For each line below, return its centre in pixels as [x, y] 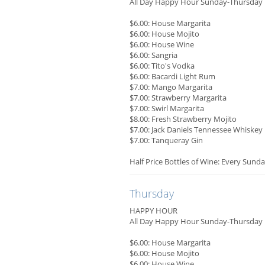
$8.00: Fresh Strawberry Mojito [183, 119]
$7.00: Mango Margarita [171, 87]
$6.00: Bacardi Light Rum [172, 77]
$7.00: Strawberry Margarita [178, 98]
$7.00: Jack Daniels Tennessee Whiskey [196, 130]
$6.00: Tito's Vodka [162, 66]
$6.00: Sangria [153, 55]
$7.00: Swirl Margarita [167, 109]
